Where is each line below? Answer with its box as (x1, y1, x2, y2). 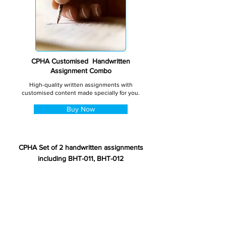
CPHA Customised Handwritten (31, 57, 130, 65)
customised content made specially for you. (22, 89, 140, 96)
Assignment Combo (50, 67, 111, 75)
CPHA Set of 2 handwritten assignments (18, 143, 143, 151)
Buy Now (67, 105, 95, 113)
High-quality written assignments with (29, 81, 133, 88)
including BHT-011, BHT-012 (38, 154, 124, 162)
